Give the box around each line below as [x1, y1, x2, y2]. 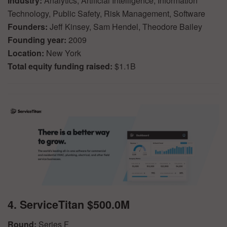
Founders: [8, 21, 50, 33]
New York [46, 47, 81, 59]
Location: [8, 47, 46, 59]
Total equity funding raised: [8, 60, 115, 72]
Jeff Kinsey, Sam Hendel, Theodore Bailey [50, 21, 202, 33]
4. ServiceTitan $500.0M [8, 196, 130, 212]
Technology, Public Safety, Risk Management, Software [8, 8, 205, 20]
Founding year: [8, 34, 68, 46]
